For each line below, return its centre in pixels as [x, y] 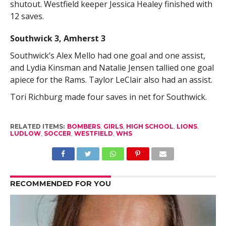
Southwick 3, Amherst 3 [58, 38]
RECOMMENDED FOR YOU [60, 183]
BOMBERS [83, 126]
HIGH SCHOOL [150, 126]
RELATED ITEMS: [37, 126]
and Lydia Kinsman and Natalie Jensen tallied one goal [112, 67]
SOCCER [57, 133]
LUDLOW [25, 133]
